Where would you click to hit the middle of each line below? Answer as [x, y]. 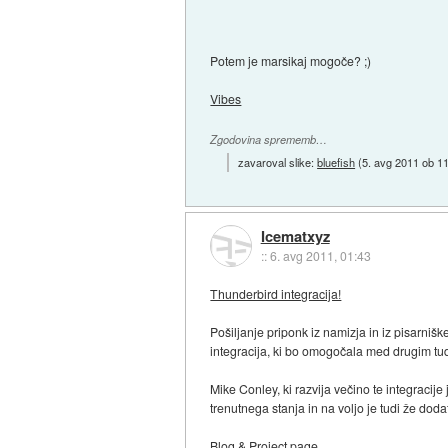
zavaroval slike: [278, 162]
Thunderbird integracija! [276, 294]
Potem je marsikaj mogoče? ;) [291, 60]
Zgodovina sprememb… [269, 139]
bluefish [336, 162]
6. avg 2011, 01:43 [320, 255]
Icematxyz [295, 235]
